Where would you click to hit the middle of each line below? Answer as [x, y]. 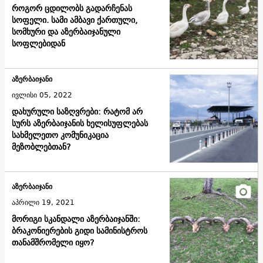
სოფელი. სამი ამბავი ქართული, [75, 20]
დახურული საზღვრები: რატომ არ [77, 111]
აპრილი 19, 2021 [43, 203]
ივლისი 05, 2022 [42, 95]
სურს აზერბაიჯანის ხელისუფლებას [80, 123]
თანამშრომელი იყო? [53, 243]
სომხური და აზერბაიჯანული [66, 31]
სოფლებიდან [38, 43]
